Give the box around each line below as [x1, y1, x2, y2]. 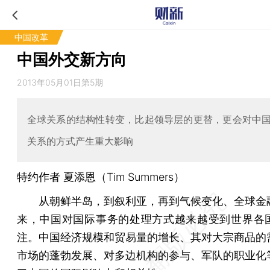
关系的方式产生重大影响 [27, 134, 133, 147]
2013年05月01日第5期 [17, 77, 103, 87]
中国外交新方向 [17, 50, 127, 69]
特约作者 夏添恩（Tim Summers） [17, 170, 184, 183]
